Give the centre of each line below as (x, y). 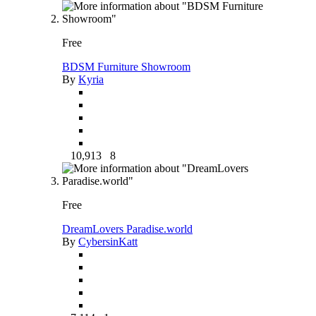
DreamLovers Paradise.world (127, 229)
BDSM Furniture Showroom (126, 66)
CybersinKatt (108, 241)
